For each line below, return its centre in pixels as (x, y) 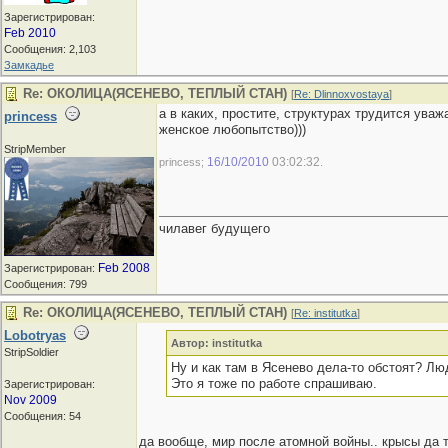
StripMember (35, 149)
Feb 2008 (124, 267)
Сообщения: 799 (45, 283)
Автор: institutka (216, 343)
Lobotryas (35, 335)
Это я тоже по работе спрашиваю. (273, 383)
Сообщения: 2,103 (50, 49)
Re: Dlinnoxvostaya (341, 94)
